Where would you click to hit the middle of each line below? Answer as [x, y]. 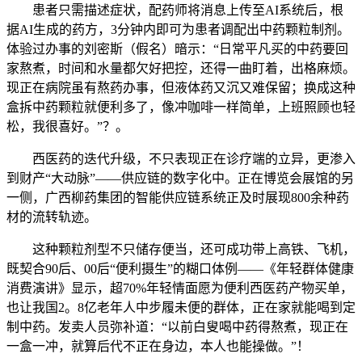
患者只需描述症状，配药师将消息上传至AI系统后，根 [175, 10]
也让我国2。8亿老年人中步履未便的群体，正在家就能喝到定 [181, 307]
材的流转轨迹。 [52, 217]
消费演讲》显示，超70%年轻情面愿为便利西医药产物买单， [180, 288]
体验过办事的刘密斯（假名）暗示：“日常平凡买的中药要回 [177, 49]
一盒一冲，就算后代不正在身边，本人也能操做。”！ [158, 346]
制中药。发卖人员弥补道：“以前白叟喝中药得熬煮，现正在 [177, 327]
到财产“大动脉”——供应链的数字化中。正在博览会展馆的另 [180, 178]
